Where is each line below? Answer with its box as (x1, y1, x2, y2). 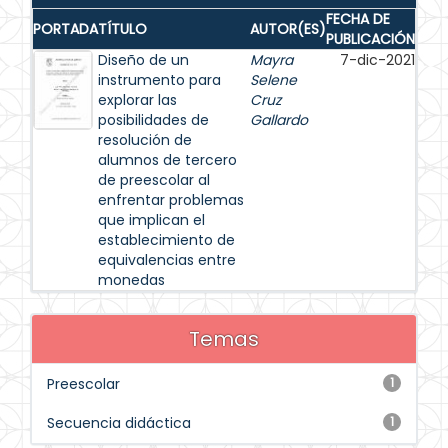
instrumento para (98, 70, 221, 90)
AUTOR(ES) (250, 19, 326, 39)
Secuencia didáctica (47, 413, 191, 433)
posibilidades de (98, 110, 209, 130)
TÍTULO (98, 19, 147, 39)
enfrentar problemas (98, 190, 244, 210)
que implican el (98, 210, 205, 230)
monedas (98, 270, 165, 290)
